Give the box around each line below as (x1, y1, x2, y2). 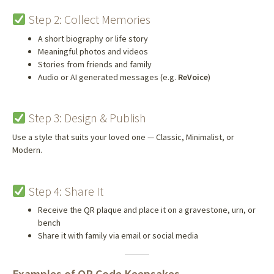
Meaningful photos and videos (37, 46, 148, 57)
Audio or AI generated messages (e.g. (37, 72, 178, 83)
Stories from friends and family (37, 59, 152, 70)
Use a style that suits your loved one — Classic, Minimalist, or (12, 131, 234, 143)
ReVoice (177, 72, 208, 83)
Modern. (12, 144, 42, 156)
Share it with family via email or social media (37, 230, 198, 242)
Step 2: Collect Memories (26, 12, 151, 28)
